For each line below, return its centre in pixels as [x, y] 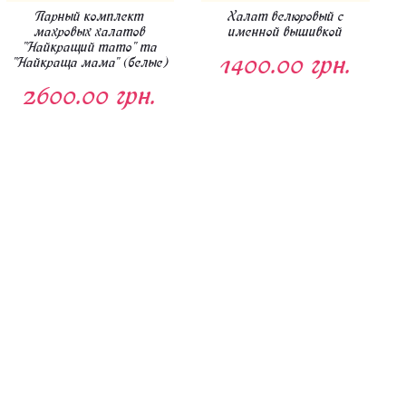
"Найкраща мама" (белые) [90, 63]
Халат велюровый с [286, 17]
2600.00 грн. [90, 96]
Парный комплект [90, 17]
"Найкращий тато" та [90, 48]
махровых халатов [90, 32]
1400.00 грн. [285, 65]
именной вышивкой [286, 32]
